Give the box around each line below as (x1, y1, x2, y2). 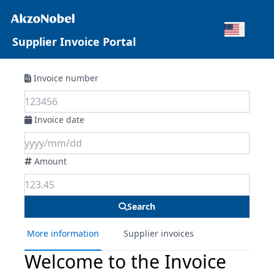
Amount (34, 155, 67, 167)
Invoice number (34, 72, 98, 84)
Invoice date (34, 114, 84, 125)
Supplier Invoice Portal (12, 34, 136, 49)
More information (27, 228, 99, 239)
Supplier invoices (124, 228, 194, 239)
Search (127, 201, 155, 212)
